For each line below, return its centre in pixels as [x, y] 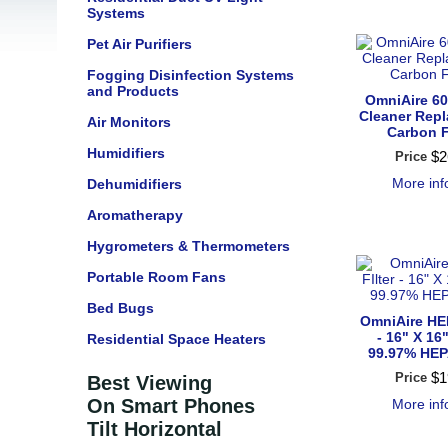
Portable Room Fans [156, 277]
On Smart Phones [171, 406]
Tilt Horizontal [154, 429]
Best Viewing [149, 383]
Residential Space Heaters [176, 339]
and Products [133, 91]
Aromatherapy [135, 215]
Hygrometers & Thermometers [188, 246]
